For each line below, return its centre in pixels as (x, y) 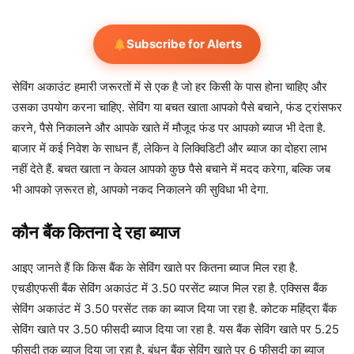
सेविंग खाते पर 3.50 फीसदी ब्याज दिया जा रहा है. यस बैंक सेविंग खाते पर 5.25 (175, 330)
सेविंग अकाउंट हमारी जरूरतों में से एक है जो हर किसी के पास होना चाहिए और (169, 87)
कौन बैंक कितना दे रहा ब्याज (96, 233)
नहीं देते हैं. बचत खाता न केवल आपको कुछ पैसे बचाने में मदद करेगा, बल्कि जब (171, 169)
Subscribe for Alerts (184, 44)
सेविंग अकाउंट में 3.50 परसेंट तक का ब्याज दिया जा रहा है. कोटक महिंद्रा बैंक (174, 309)
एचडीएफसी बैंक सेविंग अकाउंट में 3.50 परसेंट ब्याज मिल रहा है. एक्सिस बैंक (169, 288)
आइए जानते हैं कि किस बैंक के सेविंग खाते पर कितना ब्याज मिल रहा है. (155, 268)
